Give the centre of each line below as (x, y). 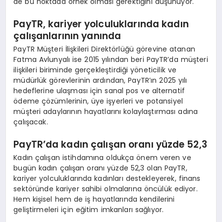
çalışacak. (31, 122)
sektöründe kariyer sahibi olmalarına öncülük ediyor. (106, 189)
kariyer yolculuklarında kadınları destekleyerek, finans (107, 179)
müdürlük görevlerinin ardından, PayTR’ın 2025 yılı (100, 81)
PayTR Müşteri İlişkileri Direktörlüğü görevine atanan (104, 49)
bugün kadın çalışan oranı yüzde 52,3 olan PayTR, (100, 168)
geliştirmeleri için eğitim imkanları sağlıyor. (89, 210)
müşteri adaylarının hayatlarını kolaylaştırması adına (106, 112)
